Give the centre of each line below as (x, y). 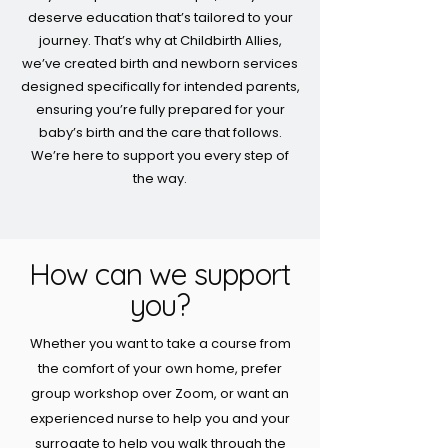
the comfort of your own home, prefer (160, 368)
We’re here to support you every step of (160, 155)
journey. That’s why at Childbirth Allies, (160, 40)
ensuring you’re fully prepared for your (160, 109)
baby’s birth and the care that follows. (160, 132)
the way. (160, 178)
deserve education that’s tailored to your (160, 17)
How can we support (160, 274)
